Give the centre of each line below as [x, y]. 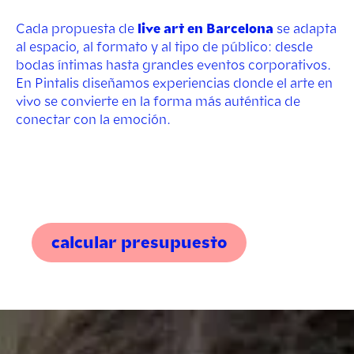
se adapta [305, 29]
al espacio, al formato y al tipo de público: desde [164, 47]
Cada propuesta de [77, 29]
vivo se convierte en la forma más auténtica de [158, 102]
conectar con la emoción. [93, 120]
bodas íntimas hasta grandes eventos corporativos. [173, 66]
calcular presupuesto [139, 243]
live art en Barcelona [205, 29]
